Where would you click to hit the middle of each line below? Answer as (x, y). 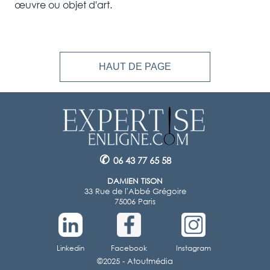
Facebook (129, 248)
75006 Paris (135, 202)
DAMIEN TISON (135, 181)
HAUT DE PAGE (150, 67)
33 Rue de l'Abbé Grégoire (135, 191)
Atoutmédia (150, 261)
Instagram (193, 248)
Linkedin (71, 248)
